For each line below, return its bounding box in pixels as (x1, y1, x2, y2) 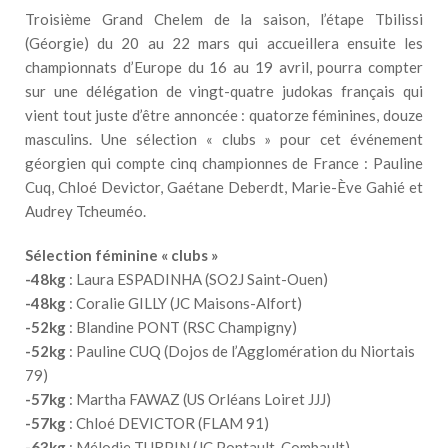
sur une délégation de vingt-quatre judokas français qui (25, 81, 423, 100)
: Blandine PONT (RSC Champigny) (66, 317, 297, 336)
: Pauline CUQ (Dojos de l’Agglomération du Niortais (66, 341, 415, 360)
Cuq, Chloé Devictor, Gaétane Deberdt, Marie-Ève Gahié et (25, 177, 423, 196)
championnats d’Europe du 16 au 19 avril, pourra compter (25, 57, 423, 76)
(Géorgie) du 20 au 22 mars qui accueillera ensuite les (25, 33, 423, 52)
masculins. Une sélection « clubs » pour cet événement (25, 129, 423, 148)
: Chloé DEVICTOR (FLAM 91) (66, 413, 269, 432)
